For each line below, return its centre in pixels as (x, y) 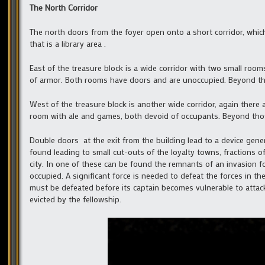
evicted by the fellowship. (75, 199)
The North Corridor (64, 7)
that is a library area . (68, 43)
